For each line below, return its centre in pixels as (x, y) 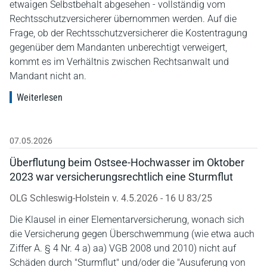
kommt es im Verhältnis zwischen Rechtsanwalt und (119, 61)
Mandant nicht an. (48, 76)
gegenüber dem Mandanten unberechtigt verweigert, (118, 47)
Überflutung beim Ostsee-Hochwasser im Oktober (127, 162)
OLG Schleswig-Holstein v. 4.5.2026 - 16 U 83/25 (111, 198)
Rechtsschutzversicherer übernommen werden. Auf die (123, 18)
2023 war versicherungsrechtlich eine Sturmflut (121, 176)
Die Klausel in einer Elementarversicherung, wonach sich (127, 219)
